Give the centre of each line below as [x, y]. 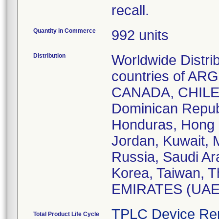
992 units [140, 35]
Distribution [49, 56]
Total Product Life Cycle [66, 214]
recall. [130, 10]
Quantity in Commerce [65, 31]
